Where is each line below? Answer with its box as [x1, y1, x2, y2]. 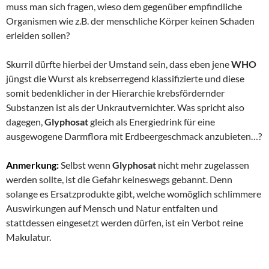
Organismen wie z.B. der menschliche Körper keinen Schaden [6, 15, 255, 27]
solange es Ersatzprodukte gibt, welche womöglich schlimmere [6, 188, 261, 200]
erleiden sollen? [6, 29, 70, 41]
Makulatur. [6, 231, 51, 243]
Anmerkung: [6, 159, 59, 171]
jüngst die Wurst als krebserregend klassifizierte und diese [6, 73, 244, 85]
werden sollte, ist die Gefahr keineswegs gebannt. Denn [6, 174, 232, 186]
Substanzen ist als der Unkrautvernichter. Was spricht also [6, 101, 244, 113]
